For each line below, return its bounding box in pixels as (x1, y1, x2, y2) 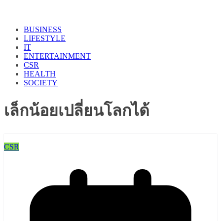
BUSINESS (24, 25, 62, 34)
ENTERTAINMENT (24, 51, 91, 60)
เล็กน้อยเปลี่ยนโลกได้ (4, 102, 149, 120)
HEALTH (24, 69, 56, 78)
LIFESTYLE (24, 34, 66, 42)
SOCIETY (24, 78, 58, 87)
